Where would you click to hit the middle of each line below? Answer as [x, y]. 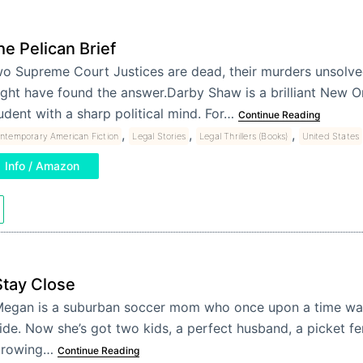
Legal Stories [159, 137]
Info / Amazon [42, 166]
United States [331, 137]
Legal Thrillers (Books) [243, 137]
